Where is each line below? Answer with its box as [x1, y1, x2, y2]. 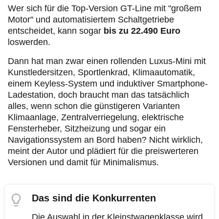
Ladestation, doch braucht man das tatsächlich [8, 90, 189, 100]
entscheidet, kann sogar [8, 26, 104, 36]
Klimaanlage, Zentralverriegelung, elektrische [8, 112, 184, 122]
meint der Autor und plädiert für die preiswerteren [8, 146, 198, 156]
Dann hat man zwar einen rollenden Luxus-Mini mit [8, 56, 206, 66]
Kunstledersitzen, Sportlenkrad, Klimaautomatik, [8, 67, 195, 77]
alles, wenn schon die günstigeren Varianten [8, 101, 180, 111]
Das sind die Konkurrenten [32, 193, 156, 203]
